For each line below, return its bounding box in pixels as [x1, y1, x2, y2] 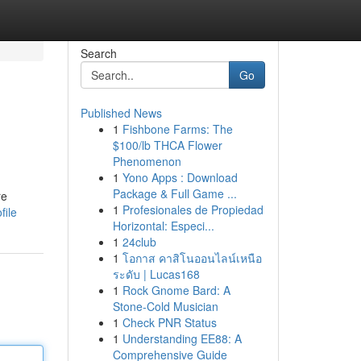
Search [80, 45, 117, 61]
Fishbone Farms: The [122, 121, 233, 137]
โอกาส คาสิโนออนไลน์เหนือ [122, 250, 262, 266]
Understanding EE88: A [122, 330, 242, 346]
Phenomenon [112, 153, 181, 169]
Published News [80, 105, 162, 121]
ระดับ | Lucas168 [112, 266, 200, 282]
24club [122, 234, 156, 250]
